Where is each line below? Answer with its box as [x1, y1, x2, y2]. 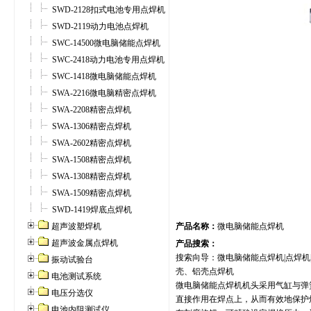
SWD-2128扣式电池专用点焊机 [49, 5, 165, 15]
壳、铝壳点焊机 [175, 267, 234, 276]
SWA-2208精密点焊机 [49, 105, 131, 115]
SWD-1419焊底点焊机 [49, 205, 132, 215]
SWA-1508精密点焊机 [49, 155, 131, 165]
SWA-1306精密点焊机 [49, 121, 131, 131]
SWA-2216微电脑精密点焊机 [49, 88, 156, 98]
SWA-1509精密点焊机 [49, 188, 131, 198]
